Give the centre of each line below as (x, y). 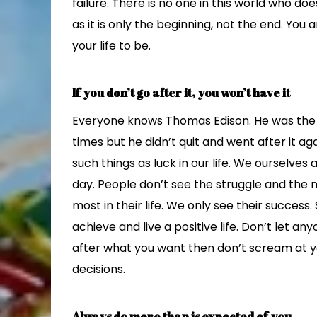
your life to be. (111, 46)
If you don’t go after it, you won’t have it (181, 93)
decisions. (99, 269)
